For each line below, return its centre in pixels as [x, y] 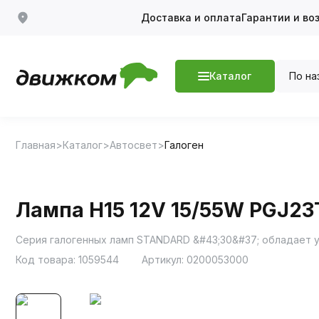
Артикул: [164, 259]
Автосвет [134, 145]
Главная [36, 145]
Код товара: [47, 259]
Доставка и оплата [191, 17]
